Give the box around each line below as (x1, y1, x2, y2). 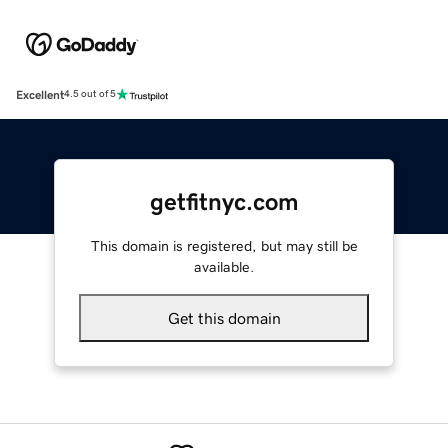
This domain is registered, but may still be (90, 238, 358, 253)
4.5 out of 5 (64, 89, 116, 100)
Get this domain (167, 309, 281, 326)
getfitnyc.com (149, 189, 299, 214)
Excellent (16, 88, 64, 101)
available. (194, 259, 254, 274)
